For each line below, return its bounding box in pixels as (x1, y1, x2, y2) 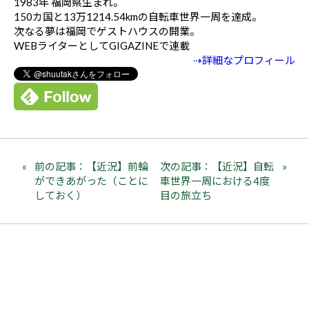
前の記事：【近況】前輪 (34, 159, 148, 172)
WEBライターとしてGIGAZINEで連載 (14, 39, 190, 52)
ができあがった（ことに (34, 174, 148, 187)
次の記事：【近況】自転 (160, 159, 275, 172)
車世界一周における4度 (160, 174, 270, 187)
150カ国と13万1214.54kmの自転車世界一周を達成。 (14, 10, 262, 23)
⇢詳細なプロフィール (193, 53, 295, 66)
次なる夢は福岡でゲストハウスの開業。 (14, 24, 200, 37)
